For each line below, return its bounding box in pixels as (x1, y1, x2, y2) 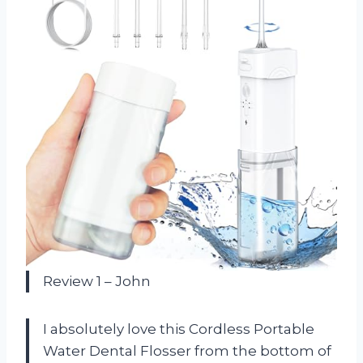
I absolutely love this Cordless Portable (43, 320, 314, 337)
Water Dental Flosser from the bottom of (43, 342, 331, 359)
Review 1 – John (43, 272, 151, 289)
